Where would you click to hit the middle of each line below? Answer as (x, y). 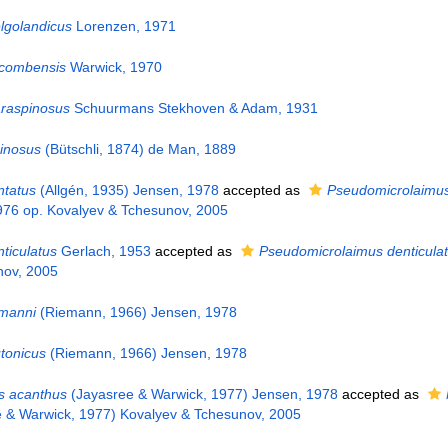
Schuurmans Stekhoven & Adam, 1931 (193, 108)
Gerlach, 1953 (103, 251)
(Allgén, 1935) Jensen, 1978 (127, 190)
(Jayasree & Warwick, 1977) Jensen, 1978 (202, 394)
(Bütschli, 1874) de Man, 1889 (138, 149)
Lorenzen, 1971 (123, 26)
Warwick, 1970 (113, 67)
